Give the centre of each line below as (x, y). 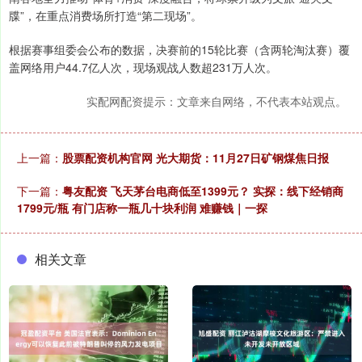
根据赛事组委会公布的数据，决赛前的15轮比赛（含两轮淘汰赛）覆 (179, 50)
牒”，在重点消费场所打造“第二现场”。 (105, 16)
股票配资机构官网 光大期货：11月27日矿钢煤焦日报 (196, 158)
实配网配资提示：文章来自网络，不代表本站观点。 (217, 101)
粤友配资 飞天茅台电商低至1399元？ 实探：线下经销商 (203, 191)
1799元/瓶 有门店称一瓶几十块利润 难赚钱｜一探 (142, 208)
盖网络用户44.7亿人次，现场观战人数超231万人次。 (143, 67)
